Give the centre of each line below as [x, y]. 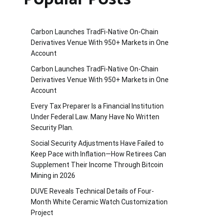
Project [42, 212]
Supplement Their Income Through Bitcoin [97, 164]
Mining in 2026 [53, 175]
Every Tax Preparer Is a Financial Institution [97, 106]
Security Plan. [52, 127]
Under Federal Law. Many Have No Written [95, 117]
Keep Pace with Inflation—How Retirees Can [99, 154]
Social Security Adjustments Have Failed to [97, 143]
